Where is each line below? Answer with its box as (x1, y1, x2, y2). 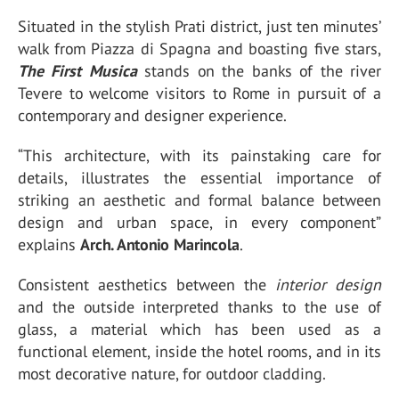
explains (18, 234, 80, 255)
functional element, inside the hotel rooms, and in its (18, 341, 381, 362)
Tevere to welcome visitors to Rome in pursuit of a (18, 83, 381, 103)
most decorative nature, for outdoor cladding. (18, 363, 326, 384)
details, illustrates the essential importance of (18, 167, 381, 188)
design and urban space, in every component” (18, 212, 381, 232)
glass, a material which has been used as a (18, 319, 381, 339)
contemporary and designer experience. (18, 105, 287, 126)
